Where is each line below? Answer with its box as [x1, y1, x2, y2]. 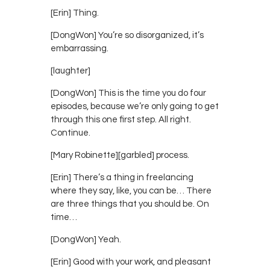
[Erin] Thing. [51, 8, 99, 17]
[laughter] [51, 66, 90, 75]
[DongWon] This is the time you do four [51, 88, 206, 98]
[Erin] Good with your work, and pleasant [51, 257, 211, 266]
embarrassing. [51, 43, 108, 53]
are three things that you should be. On [51, 199, 209, 209]
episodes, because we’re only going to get [51, 101, 219, 111]
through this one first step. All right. [51, 115, 191, 124]
